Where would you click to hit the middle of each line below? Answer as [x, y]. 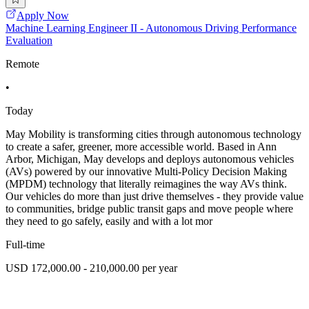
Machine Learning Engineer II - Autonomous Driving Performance [151, 28]
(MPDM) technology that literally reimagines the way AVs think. [146, 184]
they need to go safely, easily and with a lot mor [109, 221]
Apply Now [43, 16]
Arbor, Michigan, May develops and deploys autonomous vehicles [150, 159]
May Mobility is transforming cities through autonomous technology [153, 134]
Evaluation [29, 41]
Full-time [25, 245]
